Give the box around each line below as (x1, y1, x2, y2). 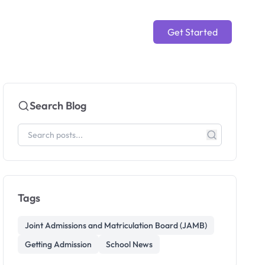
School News (106, 239, 153, 250)
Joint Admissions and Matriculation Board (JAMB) (25, 220, 208, 231)
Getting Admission (25, 239, 92, 250)
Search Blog (30, 99, 87, 112)
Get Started (167, 26, 218, 38)
